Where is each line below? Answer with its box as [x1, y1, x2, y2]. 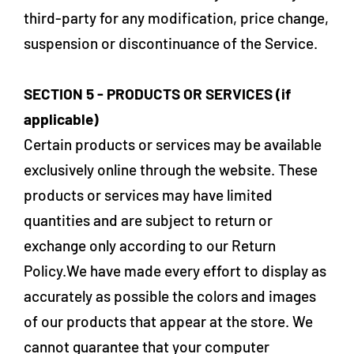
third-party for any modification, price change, [24, 9, 329, 27]
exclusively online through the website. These [24, 160, 318, 179]
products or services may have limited [24, 186, 273, 204]
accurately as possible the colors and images [24, 287, 316, 305]
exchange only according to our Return [24, 236, 276, 254]
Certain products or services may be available [24, 135, 322, 153]
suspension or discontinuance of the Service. [24, 34, 318, 52]
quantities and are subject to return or [24, 211, 273, 229]
